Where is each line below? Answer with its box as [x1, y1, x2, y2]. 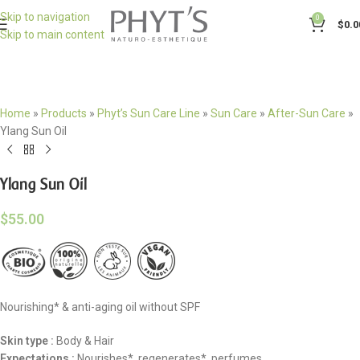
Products [41, 107, 87, 120]
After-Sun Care [268, 107, 346, 120]
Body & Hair [54, 334, 114, 347]
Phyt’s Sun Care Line [97, 107, 200, 120]
